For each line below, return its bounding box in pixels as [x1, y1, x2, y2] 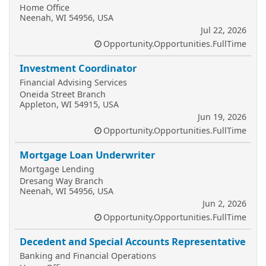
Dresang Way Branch [20, 175, 103, 186]
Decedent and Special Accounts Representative [20, 235, 246, 248]
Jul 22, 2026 [201, 24, 246, 36]
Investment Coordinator [20, 61, 137, 75]
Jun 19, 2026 [198, 111, 246, 122]
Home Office [20, 2, 69, 13]
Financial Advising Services [20, 77, 127, 88]
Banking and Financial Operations [20, 250, 156, 261]
